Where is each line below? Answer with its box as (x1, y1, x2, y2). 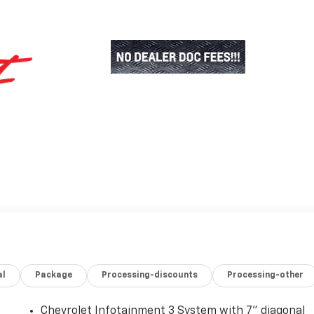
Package (35, 271, 73, 280)
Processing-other (227, 271, 304, 280)
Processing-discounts (102, 271, 198, 280)
